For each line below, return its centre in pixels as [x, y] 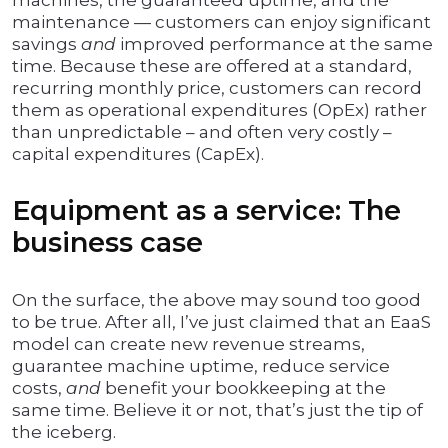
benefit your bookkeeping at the [243, 388]
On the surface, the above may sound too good [216, 300]
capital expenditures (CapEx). [138, 154]
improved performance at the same [274, 44]
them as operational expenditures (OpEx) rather [219, 110]
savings [46, 44]
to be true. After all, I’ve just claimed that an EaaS [221, 322]
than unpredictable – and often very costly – [202, 132]
